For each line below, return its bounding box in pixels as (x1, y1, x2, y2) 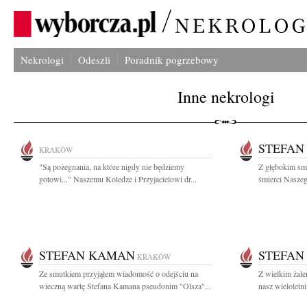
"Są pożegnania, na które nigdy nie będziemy (39, 161, 184, 172)
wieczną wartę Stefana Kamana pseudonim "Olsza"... (39, 280, 211, 291)
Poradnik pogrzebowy (125, 53, 219, 66)
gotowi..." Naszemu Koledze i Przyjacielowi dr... (39, 173, 197, 184)
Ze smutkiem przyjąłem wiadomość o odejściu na (39, 268, 198, 279)
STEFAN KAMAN (39, 247, 135, 263)
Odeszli (78, 53, 110, 66)
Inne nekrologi (177, 86, 275, 108)
